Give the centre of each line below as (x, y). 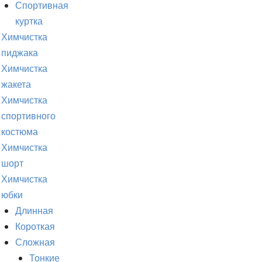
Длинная (34, 211)
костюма (20, 132)
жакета (16, 85)
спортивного (28, 116)
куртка (29, 21)
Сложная (35, 242)
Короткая (35, 227)
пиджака (20, 53)
